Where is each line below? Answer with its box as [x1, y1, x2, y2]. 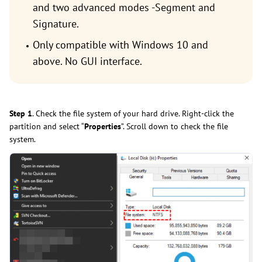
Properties [84, 120, 121, 132]
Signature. [33, 16, 79, 30]
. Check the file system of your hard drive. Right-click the [32, 108, 234, 119]
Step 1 [9, 108, 32, 119]
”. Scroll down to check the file [121, 120, 228, 132]
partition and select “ [9, 120, 84, 132]
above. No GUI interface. [33, 54, 142, 68]
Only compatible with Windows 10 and [33, 37, 208, 51]
